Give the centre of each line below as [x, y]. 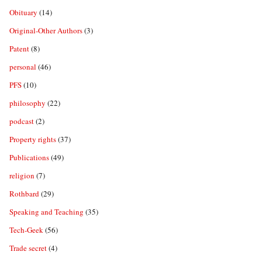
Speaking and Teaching [46, 212]
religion [22, 176]
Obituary [23, 13]
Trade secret [28, 248]
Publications [29, 158]
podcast [22, 121]
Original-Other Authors [46, 31]
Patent [19, 49]
